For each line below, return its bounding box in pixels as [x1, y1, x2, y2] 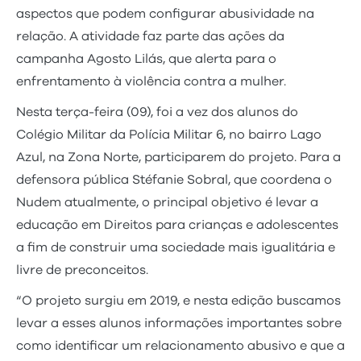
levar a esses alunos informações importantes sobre [16, 316, 342, 330]
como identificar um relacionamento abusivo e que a [16, 338, 345, 352]
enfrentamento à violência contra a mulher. [16, 74, 286, 88]
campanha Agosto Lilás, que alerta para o [16, 52, 276, 65]
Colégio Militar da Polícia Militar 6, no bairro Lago [16, 127, 322, 141]
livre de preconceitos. [16, 263, 148, 276]
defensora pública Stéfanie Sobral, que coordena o [16, 172, 332, 186]
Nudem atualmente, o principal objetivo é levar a [16, 195, 318, 209]
